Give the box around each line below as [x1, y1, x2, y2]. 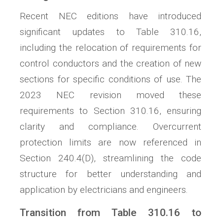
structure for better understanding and [20, 168, 201, 180]
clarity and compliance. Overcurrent [20, 121, 201, 133]
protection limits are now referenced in [20, 137, 201, 148]
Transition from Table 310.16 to [20, 207, 201, 219]
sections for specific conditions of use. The [20, 74, 201, 85]
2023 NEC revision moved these [20, 89, 201, 101]
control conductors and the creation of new [20, 58, 201, 70]
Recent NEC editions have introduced [20, 10, 201, 22]
